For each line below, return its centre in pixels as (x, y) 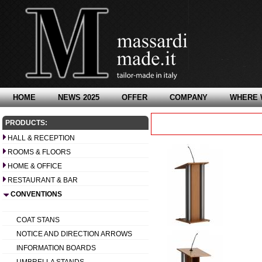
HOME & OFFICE (35, 166)
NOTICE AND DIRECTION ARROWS (74, 234)
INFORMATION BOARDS (56, 248)
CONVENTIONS (36, 194)
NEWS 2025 (79, 97)
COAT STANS (38, 220)
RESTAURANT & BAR (43, 180)
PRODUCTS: (26, 123)
